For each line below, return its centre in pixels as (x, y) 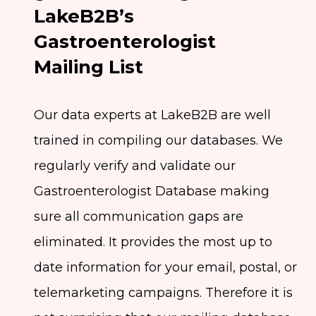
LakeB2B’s (84, 16)
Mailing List (89, 67)
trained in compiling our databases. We (158, 140)
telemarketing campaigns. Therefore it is (163, 292)
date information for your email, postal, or (165, 267)
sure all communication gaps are (139, 216)
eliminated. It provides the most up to (153, 242)
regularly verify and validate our (135, 165)
